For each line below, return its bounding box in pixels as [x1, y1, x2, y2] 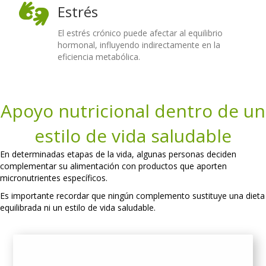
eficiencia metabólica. [58, 51, 141, 63]
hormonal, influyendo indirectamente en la [58, 39, 221, 51]
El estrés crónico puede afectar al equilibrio [58, 27, 223, 39]
